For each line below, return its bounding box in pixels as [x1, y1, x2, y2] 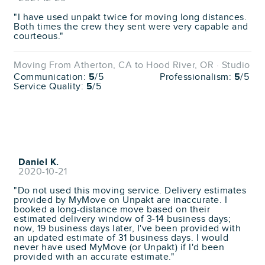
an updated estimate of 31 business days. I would [14, 232, 228, 244]
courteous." [14, 30, 64, 42]
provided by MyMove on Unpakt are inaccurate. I [14, 194, 227, 206]
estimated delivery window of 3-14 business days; [14, 213, 231, 225]
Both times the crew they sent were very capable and [14, 21, 248, 33]
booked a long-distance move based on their [14, 203, 210, 215]
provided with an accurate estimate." [14, 251, 174, 263]
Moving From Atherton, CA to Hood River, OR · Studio [14, 59, 250, 71]
